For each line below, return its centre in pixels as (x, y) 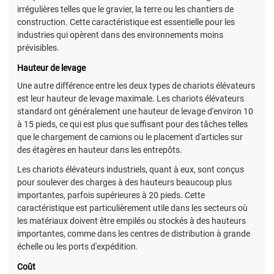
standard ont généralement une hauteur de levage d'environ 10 (135, 112)
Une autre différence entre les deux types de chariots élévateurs (136, 86)
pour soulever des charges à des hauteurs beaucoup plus (124, 183)
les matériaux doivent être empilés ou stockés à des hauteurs (131, 221)
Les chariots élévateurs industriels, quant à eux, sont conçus (131, 170)
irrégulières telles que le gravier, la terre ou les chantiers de (125, 9)
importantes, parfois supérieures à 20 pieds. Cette (111, 195)
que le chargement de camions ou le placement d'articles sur (130, 137)
